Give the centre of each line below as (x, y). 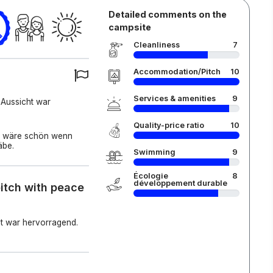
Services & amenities (174, 98)
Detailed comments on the (167, 14)
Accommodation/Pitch (177, 72)
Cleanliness (156, 45)
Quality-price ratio (168, 125)
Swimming (154, 152)
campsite (129, 27)
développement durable (180, 183)
